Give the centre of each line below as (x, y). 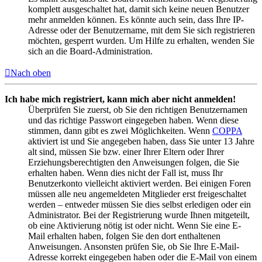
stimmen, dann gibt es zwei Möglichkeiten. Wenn (120, 131)
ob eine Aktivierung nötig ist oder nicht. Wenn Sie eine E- (135, 226)
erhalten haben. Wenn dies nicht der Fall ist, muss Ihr (125, 173)
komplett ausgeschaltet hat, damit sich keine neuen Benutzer (139, 9)
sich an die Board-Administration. (90, 51)
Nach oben (31, 73)
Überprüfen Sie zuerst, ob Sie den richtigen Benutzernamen (138, 110)
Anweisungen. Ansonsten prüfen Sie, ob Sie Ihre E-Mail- (134, 247)
